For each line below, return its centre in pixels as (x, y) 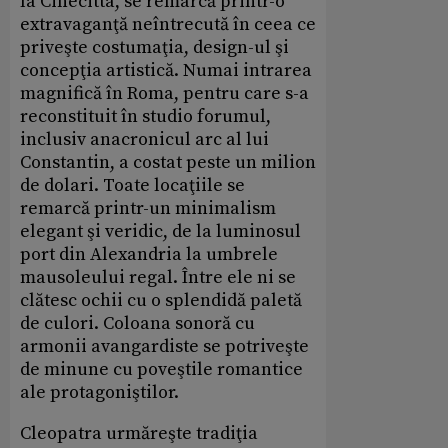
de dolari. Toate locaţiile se (132, 186)
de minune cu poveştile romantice (161, 370)
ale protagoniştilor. (99, 393)
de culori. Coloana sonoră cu (137, 324)
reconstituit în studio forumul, (145, 117)
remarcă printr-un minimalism (148, 209)
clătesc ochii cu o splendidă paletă (161, 301)
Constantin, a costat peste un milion (168, 163)
